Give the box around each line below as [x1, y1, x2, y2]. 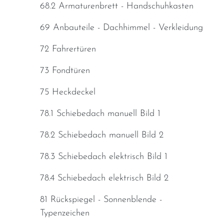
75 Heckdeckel [40, 87, 95, 97]
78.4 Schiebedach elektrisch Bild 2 [40, 173, 168, 183]
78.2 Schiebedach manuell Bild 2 [40, 130, 163, 140]
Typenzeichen [40, 208, 89, 218]
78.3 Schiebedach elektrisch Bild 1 [40, 152, 167, 162]
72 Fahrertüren [40, 44, 96, 54]
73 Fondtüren [40, 66, 90, 76]
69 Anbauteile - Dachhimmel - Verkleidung [40, 23, 203, 33]
